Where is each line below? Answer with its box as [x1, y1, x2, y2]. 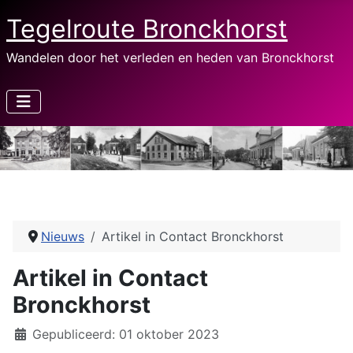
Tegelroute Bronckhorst [6, 13, 288, 44]
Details [12, 325, 54, 341]
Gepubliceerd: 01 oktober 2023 [32, 326, 219, 342]
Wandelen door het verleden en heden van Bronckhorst [6, 50, 334, 65]
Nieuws [41, 229, 84, 244]
